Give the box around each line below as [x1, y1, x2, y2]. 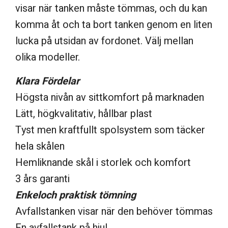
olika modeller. [15, 49, 80, 65]
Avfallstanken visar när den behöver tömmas [15, 204, 213, 219]
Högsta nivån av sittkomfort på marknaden [15, 90, 204, 105]
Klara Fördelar [15, 73, 79, 89]
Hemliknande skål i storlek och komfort [15, 155, 191, 170]
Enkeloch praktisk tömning [15, 187, 136, 203]
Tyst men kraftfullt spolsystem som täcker [15, 122, 205, 137]
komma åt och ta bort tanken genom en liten [15, 17, 212, 32]
